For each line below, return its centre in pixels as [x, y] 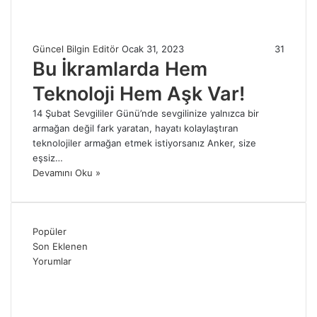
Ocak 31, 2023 [153, 49]
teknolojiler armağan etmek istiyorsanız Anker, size [144, 143]
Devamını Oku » [67, 173]
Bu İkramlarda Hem [120, 69]
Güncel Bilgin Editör [76, 49]
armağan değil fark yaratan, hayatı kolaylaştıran [136, 128]
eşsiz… [48, 158]
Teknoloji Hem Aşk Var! [139, 94]
